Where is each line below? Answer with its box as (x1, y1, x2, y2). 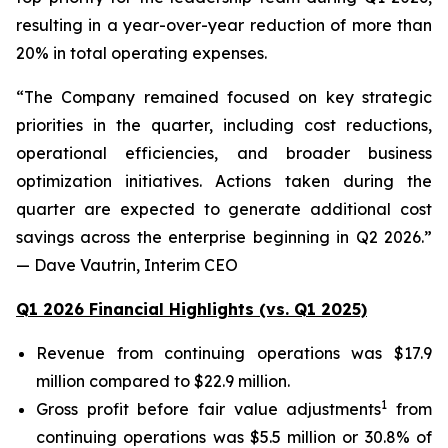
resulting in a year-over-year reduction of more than (16, 15, 432, 35)
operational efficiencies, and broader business (16, 143, 432, 163)
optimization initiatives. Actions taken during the (16, 171, 432, 191)
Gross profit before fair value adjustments (36, 399, 382, 419)
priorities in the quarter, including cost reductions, (16, 115, 432, 135)
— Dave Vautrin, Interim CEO (16, 255, 238, 275)
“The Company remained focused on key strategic (16, 87, 432, 107)
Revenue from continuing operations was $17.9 (36, 343, 432, 363)
